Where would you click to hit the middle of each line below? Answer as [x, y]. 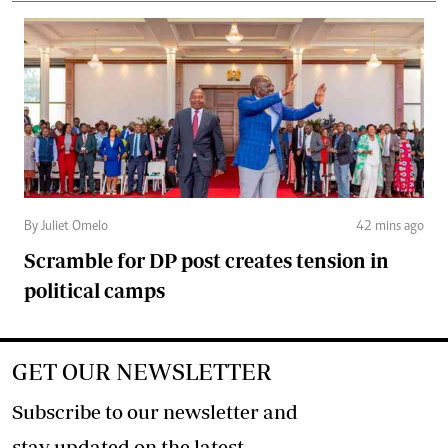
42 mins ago [390, 227]
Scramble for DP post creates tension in [206, 261]
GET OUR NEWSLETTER [142, 372]
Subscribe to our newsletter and [155, 412]
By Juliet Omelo [66, 227]
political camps [94, 291]
